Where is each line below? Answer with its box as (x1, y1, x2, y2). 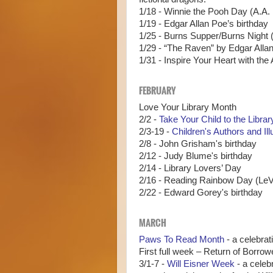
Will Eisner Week (167, 259, 235, 269)
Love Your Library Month (139, 102, 236, 113)
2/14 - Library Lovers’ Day (139, 163, 241, 174)
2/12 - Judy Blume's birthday (139, 151, 252, 161)
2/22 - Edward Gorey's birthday (139, 188, 263, 198)
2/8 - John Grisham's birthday (139, 139, 257, 149)
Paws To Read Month (139, 235, 224, 245)
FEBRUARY (139, 83, 176, 97)
